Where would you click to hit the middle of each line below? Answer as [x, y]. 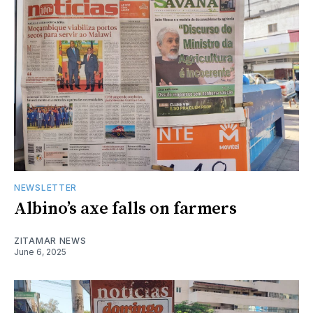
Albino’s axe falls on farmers [125, 209]
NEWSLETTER [45, 187]
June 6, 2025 [40, 252]
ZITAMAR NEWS [50, 240]
